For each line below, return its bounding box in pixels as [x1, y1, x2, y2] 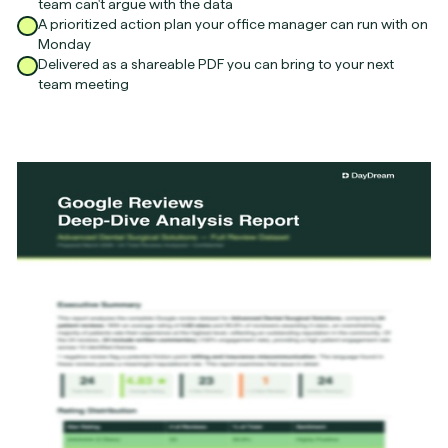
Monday [38, 35, 92, 52]
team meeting [38, 75, 130, 92]
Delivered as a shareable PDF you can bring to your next [38, 55, 395, 72]
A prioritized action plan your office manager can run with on [38, 15, 429, 32]
